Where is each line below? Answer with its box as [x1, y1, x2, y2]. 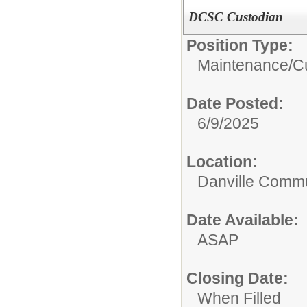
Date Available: [186, 210, 299, 229]
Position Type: [186, 36, 293, 54]
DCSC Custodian [188, 9, 283, 24]
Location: [186, 152, 258, 171]
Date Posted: [186, 94, 284, 112]
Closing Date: [186, 269, 288, 287]
